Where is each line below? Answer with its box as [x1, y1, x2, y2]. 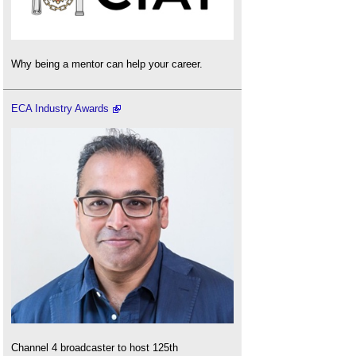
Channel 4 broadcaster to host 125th [11, 342, 178, 354]
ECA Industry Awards [11, 102, 109, 114]
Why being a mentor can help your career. [11, 58, 203, 71]
